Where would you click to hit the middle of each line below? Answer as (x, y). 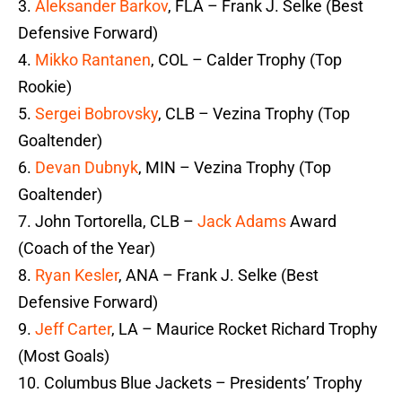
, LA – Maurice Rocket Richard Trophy (245, 329)
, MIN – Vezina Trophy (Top (235, 168)
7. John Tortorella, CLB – (108, 222)
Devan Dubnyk (87, 168)
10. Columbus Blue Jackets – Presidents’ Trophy (190, 383)
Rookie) (45, 87)
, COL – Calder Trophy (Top (246, 60)
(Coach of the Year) (87, 249)
